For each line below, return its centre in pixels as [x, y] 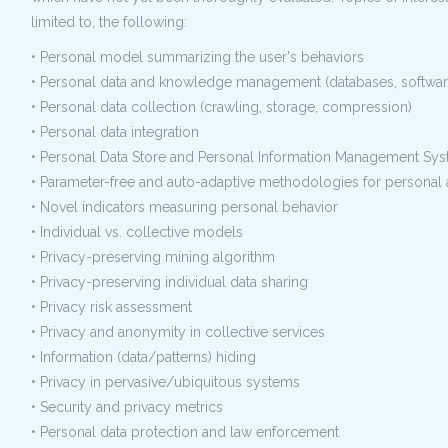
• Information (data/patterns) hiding [143, 357]
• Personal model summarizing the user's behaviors [197, 57]
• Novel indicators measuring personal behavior [184, 207]
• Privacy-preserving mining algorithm [153, 257]
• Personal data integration [115, 132]
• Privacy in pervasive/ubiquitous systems [165, 382]
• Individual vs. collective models [137, 232]
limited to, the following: [109, 22]
